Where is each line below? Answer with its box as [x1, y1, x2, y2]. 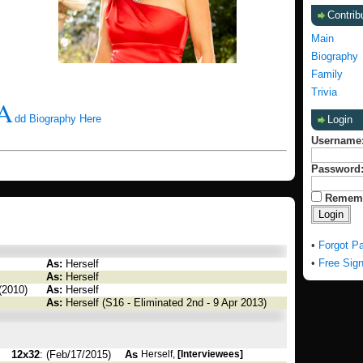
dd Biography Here [15, 113, 101, 125]
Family [311, 68, 343, 80]
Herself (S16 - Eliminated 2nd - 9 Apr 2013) [62, 297, 267, 309]
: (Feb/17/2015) [40, 348, 111, 361]
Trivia [311, 86, 337, 98]
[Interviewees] [177, 348, 243, 360]
